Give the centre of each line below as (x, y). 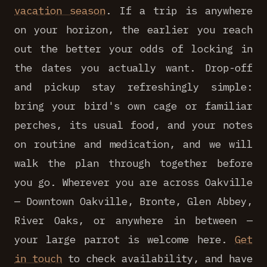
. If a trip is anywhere (179, 10)
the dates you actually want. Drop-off (133, 68)
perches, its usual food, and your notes (133, 125)
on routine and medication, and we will (133, 144)
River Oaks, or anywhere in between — (133, 220)
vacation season (60, 10)
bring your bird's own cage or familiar (133, 106)
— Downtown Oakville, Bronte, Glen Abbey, (133, 201)
